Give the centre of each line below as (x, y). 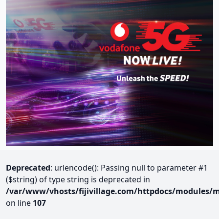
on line (19, 203)
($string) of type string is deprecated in (78, 179)
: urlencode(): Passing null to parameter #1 (129, 167)
